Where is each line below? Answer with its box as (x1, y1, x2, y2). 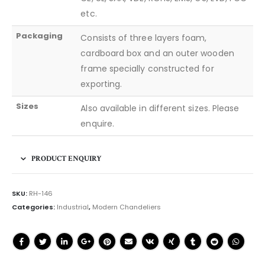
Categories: (12, 202, 57, 212)
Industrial (57, 202, 89, 212)
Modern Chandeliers (92, 202, 161, 212)
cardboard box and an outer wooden (80, 47, 234, 60)
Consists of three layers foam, (80, 32, 207, 44)
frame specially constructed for (80, 63, 214, 75)
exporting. (80, 78, 122, 91)
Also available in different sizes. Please (80, 102, 240, 115)
